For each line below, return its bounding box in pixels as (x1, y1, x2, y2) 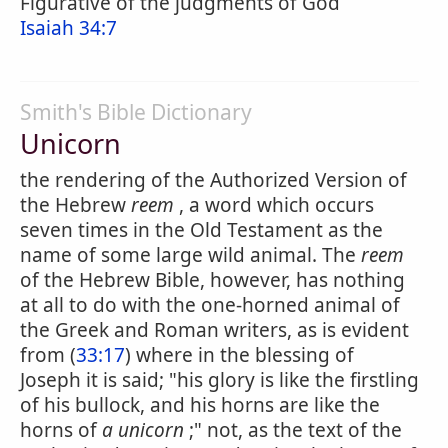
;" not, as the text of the (184, 417, 402, 443)
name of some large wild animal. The (20, 242, 361, 268)
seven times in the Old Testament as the (20, 217, 383, 243)
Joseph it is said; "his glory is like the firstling (20, 367, 419, 393)
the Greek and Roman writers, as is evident (20, 317, 409, 343)
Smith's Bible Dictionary (20, 98, 252, 126)
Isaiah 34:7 (20, 15, 117, 41)
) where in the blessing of (125, 342, 354, 368)
